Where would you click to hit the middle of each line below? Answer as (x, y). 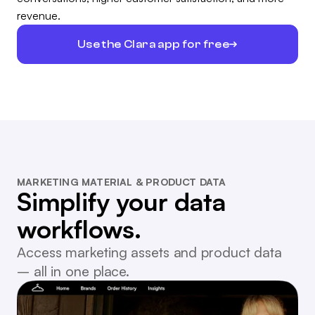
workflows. (79, 229)
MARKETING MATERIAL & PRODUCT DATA (122, 182)
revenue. (39, 16)
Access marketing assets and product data (149, 252)
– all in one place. (73, 271)
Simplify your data (121, 202)
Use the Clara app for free (153, 44)
